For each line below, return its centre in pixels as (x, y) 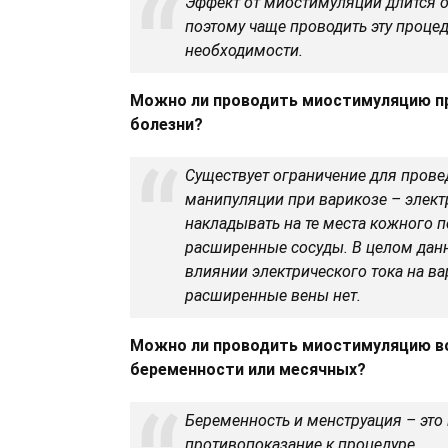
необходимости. (244, 50)
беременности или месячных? (248, 369)
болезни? (166, 124)
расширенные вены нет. (273, 295)
